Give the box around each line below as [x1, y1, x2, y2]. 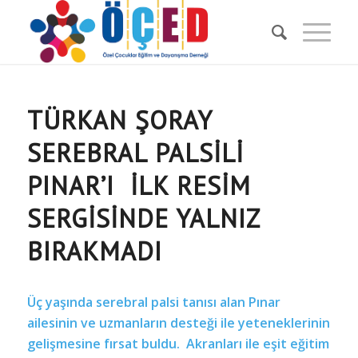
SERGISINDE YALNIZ [26, 201, 260, 235]
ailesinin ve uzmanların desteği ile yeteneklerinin [26, 313, 330, 332]
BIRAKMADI [26, 234, 162, 268]
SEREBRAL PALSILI [26, 136, 244, 169]
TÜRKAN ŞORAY [26, 103, 212, 137]
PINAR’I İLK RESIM [26, 169, 251, 202]
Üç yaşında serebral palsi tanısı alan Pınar [26, 292, 280, 311]
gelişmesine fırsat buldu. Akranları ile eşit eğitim [26, 334, 329, 352]
